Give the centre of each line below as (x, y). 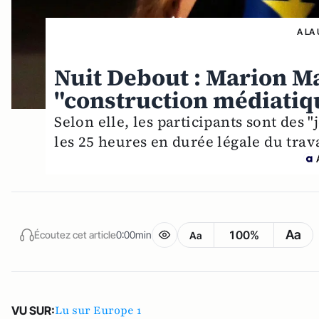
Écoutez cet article (75, 234)
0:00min (134, 234)
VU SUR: (33, 310)
